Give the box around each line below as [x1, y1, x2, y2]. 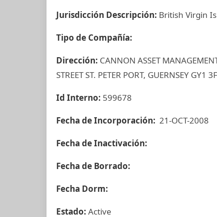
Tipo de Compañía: [56, 32, 132, 43]
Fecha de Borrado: [56, 160, 132, 171]
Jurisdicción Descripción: [56, 9, 159, 20]
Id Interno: [56, 92, 103, 103]
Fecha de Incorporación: [56, 115, 157, 126]
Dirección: [56, 55, 100, 66]
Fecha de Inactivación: [56, 138, 149, 149]
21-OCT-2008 [157, 115, 209, 126]
